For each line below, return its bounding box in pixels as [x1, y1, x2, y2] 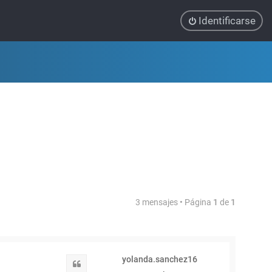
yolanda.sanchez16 [122, 254, 197, 264]
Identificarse [199, 15, 256, 27]
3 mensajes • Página [135, 197, 213, 207]
